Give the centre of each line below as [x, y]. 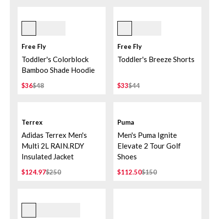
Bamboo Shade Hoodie [58, 70]
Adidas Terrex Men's [54, 135]
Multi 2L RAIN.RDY [53, 146]
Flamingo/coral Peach [58, 24]
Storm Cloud [137, 24]
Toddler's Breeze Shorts [156, 59]
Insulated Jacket [48, 156]
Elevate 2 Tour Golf [149, 146]
